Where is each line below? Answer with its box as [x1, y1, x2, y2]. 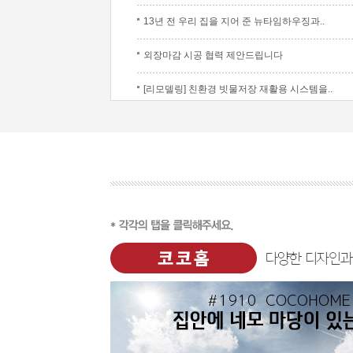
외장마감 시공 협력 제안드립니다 [143, 50, 283, 61]
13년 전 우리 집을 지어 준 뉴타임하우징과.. [143, 16, 325, 27]
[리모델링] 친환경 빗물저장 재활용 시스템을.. [143, 84, 333, 95]
